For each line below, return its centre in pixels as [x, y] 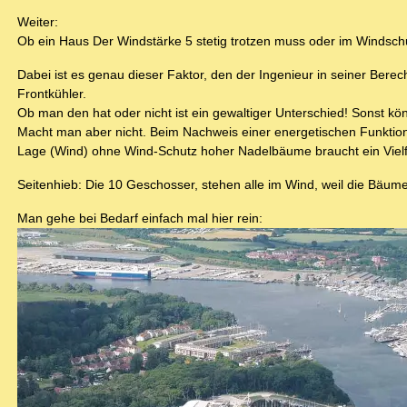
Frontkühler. [52, 94]
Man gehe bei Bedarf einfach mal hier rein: [140, 218]
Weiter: [38, 22]
